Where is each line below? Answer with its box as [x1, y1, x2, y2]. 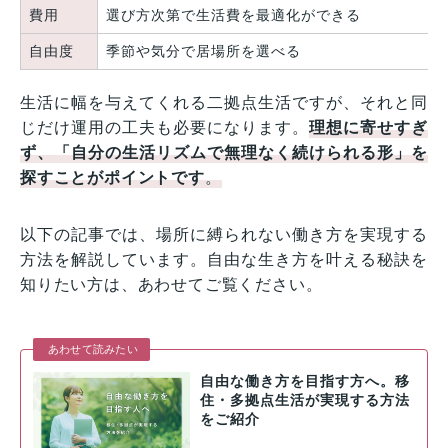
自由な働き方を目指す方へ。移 [199, 373, 410, 389]
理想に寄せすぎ [309, 118, 428, 136]
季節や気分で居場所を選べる [106, 42, 301, 59]
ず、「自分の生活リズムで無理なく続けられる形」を [20, 143, 428, 161]
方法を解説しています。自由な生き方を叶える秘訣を [20, 250, 428, 268]
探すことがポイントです [20, 168, 205, 186]
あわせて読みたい [48, 342, 138, 355]
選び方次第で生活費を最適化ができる [106, 6, 361, 23]
